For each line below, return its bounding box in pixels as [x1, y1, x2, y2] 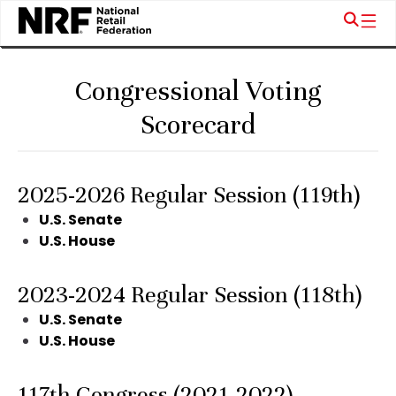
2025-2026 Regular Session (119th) [18, 180, 360, 209]
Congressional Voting [75, 74, 321, 108]
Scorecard [141, 108, 255, 141]
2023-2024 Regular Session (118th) [18, 280, 362, 309]
